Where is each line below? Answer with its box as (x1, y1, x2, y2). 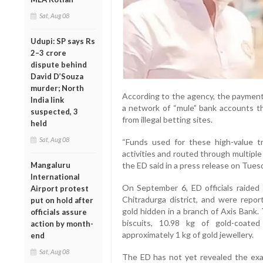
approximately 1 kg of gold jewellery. (122, 229, 254, 240)
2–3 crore (31, 48, 66, 58)
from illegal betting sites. (122, 114, 213, 124)
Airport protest (31, 183, 89, 193)
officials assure (31, 207, 87, 217)
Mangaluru (31, 160, 70, 170)
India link (31, 95, 64, 104)
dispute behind (31, 59, 87, 69)
